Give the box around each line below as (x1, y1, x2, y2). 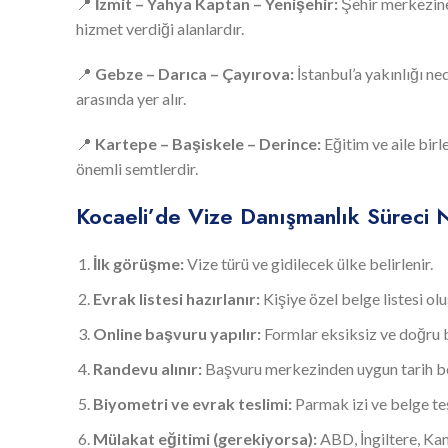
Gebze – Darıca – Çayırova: (95, 63, 294, 83)
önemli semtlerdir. (76, 158, 198, 178)
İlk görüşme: (93, 253, 184, 273)
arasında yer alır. (76, 88, 186, 108)
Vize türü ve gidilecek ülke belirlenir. (184, 253, 433, 273)
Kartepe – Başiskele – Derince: (95, 133, 321, 153)
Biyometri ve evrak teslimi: (93, 393, 292, 413)
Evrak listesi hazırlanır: (93, 288, 260, 308)
